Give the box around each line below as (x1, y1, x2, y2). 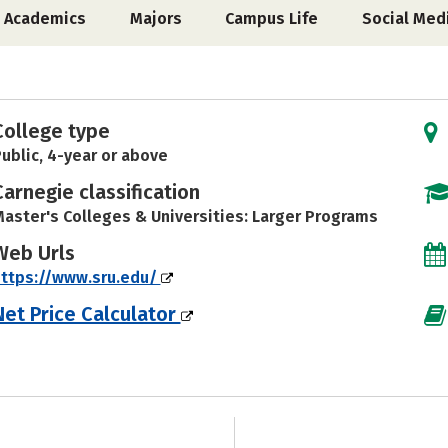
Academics (4, 9, 87, 28)
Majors (129, 9, 182, 28)
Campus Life (225, 9, 319, 28)
